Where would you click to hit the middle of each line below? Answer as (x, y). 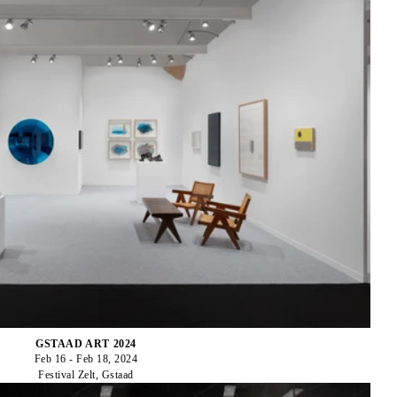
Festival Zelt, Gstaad (86, 374)
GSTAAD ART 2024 (86, 343)
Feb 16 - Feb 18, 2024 (86, 358)
